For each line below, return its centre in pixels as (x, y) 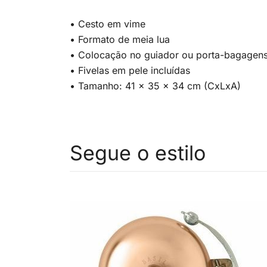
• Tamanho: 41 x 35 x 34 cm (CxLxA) (155, 86)
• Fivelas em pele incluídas (130, 70)
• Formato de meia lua (120, 39)
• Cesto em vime (108, 24)
